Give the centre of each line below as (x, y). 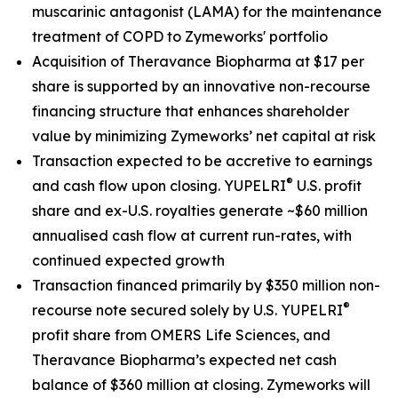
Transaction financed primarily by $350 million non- (206, 285)
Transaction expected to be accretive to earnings (202, 161)
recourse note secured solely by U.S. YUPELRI (187, 310)
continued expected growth (128, 260)
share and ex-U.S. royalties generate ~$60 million (200, 211)
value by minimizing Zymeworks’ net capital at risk (204, 136)
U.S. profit (327, 186)
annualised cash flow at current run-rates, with (192, 235)
